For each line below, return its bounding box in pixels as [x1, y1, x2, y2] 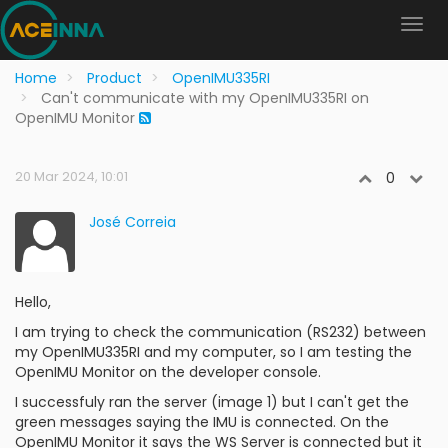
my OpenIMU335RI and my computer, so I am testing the [15, 342, 412, 362]
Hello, [15, 292, 51, 312]
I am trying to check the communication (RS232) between [15, 322, 426, 342]
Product [87, 68, 142, 88]
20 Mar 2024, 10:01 [15, 167, 128, 186]
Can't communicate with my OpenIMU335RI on [41, 88, 369, 108]
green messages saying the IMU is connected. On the [15, 412, 389, 432]
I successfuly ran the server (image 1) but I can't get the [15, 392, 409, 412]
